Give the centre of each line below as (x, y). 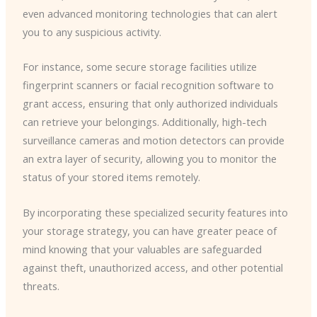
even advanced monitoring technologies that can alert (150, 13)
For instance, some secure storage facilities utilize (139, 67)
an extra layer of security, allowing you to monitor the (149, 159)
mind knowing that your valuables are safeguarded (142, 249)
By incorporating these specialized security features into (155, 212)
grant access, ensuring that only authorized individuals (150, 104)
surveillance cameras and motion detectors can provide (153, 140)
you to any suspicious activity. (92, 31)
